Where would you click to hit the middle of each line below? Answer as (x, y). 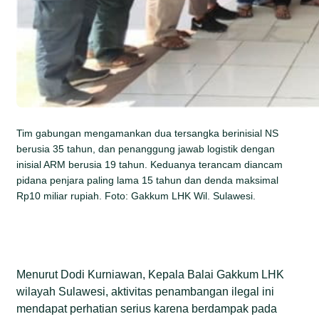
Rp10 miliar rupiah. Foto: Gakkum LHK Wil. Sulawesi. (136, 195)
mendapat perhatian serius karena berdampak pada (147, 308)
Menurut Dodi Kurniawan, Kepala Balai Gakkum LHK (151, 274)
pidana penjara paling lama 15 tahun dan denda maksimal (148, 180)
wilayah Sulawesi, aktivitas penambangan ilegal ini (146, 291)
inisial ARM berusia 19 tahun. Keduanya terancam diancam (150, 164)
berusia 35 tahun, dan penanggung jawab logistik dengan (146, 148)
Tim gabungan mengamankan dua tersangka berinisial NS (148, 133)
